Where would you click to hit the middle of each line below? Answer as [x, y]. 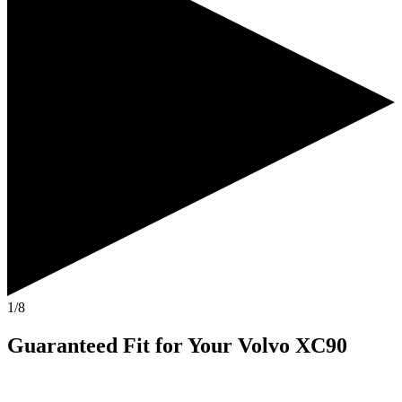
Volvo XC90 [293, 345]
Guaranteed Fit [79, 345]
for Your [194, 345]
